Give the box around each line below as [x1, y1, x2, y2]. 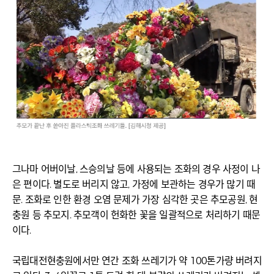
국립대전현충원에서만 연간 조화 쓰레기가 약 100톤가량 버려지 [12, 254, 262, 267]
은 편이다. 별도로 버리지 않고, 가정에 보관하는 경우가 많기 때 [12, 178, 256, 190]
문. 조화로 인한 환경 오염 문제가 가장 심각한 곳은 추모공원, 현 [12, 193, 258, 206]
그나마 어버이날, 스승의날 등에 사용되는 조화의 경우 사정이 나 [12, 163, 261, 175]
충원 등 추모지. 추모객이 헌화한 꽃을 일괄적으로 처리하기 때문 [12, 209, 260, 221]
